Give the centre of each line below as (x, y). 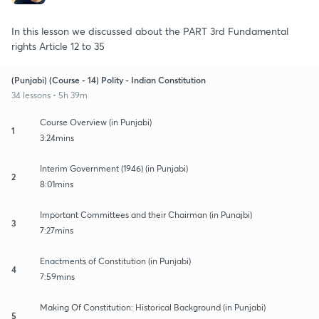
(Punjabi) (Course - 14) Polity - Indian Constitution (109, 79)
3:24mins (57, 137)
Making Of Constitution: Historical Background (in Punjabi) (153, 307)
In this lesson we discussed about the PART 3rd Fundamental (150, 31)
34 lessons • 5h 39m (49, 95)
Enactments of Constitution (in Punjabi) (115, 261)
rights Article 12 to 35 (58, 46)
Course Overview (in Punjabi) (96, 122)
